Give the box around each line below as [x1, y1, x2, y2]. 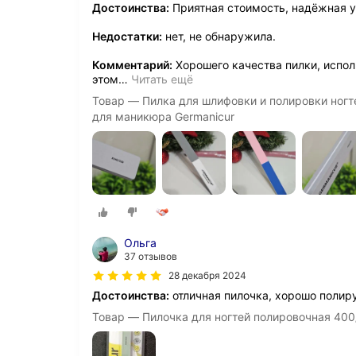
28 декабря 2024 [168, 269, 246, 282]
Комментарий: [92, 57, 172, 72]
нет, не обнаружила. [162, 29, 276, 43]
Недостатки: [92, 29, 162, 43]
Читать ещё [131, 72, 193, 86]
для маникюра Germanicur [92, 109, 234, 123]
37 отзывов [124, 250, 177, 263]
